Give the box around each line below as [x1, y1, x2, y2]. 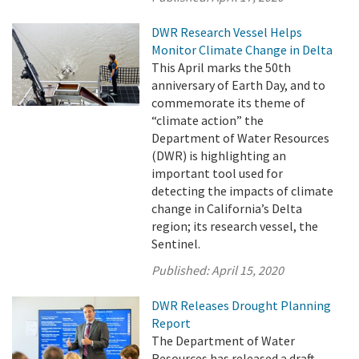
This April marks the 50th [151, 59, 292, 75]
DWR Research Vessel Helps [151, 24, 303, 40]
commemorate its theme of [151, 95, 306, 111]
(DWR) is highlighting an [151, 147, 287, 163]
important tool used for [151, 165, 284, 181]
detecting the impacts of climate [151, 183, 334, 199]
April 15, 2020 [212, 262, 284, 278]
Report [151, 315, 192, 331]
